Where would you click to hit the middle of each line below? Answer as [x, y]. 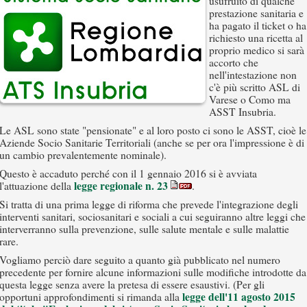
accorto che [234, 62]
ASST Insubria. [243, 112]
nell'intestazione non [253, 75]
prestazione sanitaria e [256, 13]
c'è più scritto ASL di [255, 87]
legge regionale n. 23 [121, 186]
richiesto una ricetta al [256, 38]
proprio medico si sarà [257, 50]
